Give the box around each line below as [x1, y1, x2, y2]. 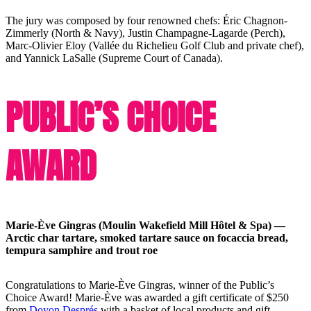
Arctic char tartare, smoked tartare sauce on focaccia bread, [6, 231, 288, 244]
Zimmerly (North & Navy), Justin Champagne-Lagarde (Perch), [6, 26, 285, 39]
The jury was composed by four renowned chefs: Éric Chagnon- [6, 14, 287, 26]
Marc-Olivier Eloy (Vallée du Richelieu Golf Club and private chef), [6, 39, 304, 51]
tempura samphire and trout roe [6, 244, 158, 256]
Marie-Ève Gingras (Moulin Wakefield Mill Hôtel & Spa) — [6, 219, 285, 231]
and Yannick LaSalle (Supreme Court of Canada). [6, 51, 223, 64]
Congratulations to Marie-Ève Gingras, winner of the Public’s [6, 278, 274, 291]
